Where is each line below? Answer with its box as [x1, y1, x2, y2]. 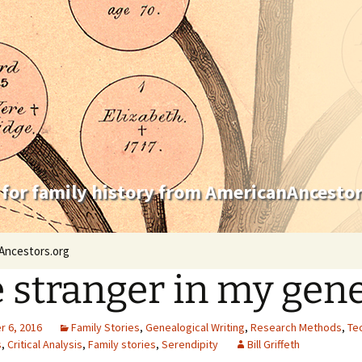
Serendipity [162, 337, 218, 351]
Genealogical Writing [145, 320, 245, 335]
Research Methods [250, 320, 342, 335]
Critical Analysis [7, 337, 82, 351]
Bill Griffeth [247, 337, 300, 351]
